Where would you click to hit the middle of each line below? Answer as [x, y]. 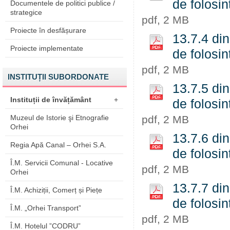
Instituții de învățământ [51, 100]
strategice [26, 12]
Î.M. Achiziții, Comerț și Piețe [56, 190]
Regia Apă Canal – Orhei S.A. [58, 145]
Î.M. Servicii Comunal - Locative [62, 163]
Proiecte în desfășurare [48, 30]
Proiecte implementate [47, 48]
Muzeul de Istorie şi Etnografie [60, 118]
